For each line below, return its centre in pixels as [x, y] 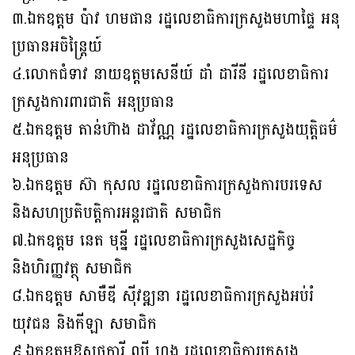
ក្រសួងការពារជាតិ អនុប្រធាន [93, 103]
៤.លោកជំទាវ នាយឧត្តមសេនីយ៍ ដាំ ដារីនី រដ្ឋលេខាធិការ [170, 75]
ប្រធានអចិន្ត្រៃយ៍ [57, 47]
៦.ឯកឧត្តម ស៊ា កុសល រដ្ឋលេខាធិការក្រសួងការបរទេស [167, 186]
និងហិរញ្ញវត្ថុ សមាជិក [72, 269]
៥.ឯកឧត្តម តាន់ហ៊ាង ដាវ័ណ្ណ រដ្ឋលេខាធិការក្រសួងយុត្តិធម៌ [175, 130]
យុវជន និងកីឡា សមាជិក [84, 324]
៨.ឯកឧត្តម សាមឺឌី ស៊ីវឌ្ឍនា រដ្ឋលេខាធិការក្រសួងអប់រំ [163, 297]
